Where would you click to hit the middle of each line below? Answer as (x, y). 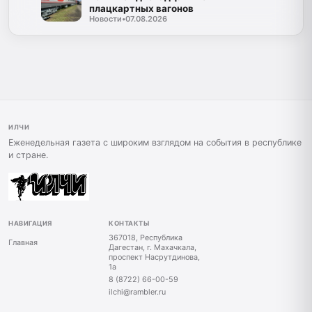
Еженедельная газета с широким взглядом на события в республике (155, 143)
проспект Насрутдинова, (154, 257)
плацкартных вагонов (141, 8)
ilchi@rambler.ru (137, 292)
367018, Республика (146, 238)
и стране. (28, 155)
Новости (105, 18)
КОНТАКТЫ (129, 224)
